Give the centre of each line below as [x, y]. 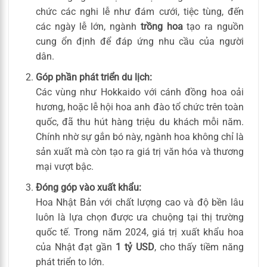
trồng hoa [162, 27]
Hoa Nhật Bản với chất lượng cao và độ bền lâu [139, 202]
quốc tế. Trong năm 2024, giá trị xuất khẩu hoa [139, 232]
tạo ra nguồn [213, 27]
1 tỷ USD [135, 247]
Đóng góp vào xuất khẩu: [88, 187]
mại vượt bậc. [64, 166]
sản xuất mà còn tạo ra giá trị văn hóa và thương [139, 151]
